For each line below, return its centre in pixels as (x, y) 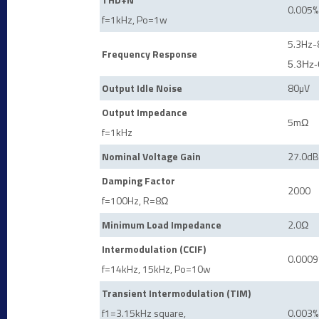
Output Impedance (145, 112)
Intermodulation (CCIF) (154, 249)
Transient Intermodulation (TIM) (176, 293)
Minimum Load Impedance (162, 225)
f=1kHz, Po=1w (135, 20)
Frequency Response (150, 54)
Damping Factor (138, 181)
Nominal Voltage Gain (151, 156)
